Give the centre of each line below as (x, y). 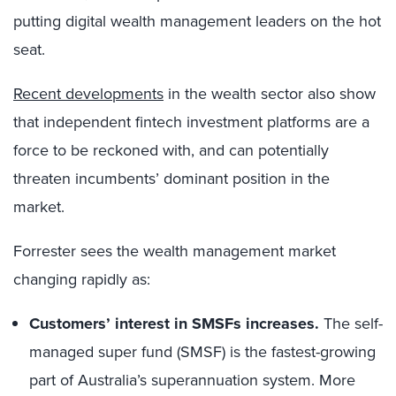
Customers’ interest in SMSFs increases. (176, 324)
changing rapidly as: (82, 279)
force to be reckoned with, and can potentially (171, 150)
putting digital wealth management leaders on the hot (197, 21)
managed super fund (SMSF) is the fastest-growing (202, 352)
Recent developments (88, 94)
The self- (353, 324)
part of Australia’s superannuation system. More (192, 380)
